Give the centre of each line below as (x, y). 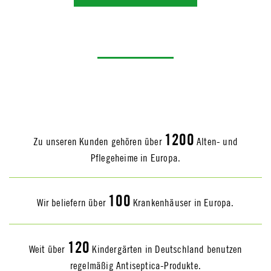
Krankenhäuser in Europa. (182, 203)
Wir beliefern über (73, 203)
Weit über (48, 250)
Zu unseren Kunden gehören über (99, 142)
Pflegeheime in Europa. (135, 158)
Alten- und (216, 142)
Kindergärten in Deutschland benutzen (166, 250)
